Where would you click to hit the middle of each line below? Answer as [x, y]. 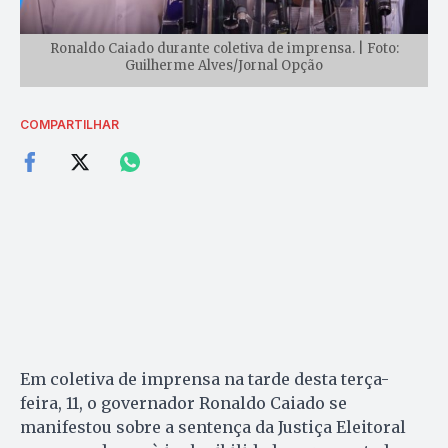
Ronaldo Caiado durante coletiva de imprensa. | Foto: [224, 49]
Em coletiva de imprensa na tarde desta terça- [204, 379]
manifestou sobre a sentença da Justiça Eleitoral [213, 427]
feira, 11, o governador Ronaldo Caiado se [183, 403]
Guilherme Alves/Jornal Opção [224, 66]
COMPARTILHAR [69, 125]
